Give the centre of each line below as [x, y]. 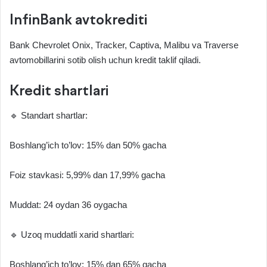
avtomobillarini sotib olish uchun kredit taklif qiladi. [105, 60]
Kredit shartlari [59, 91]
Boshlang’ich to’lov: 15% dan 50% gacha [88, 145]
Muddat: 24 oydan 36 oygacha [68, 205]
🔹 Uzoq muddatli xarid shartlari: [72, 235]
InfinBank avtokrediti [78, 21]
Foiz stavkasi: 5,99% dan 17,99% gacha [87, 175]
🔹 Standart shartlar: [49, 116]
